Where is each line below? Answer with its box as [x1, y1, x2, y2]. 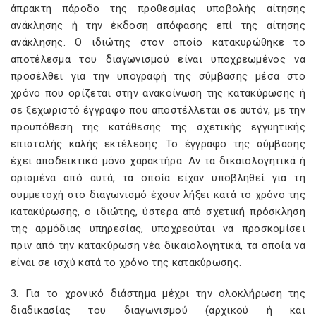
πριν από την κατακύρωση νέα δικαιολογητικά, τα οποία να [11, 239, 305, 252]
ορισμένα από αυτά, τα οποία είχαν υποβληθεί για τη [11, 171, 305, 184]
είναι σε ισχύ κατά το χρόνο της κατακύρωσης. [11, 256, 242, 269]
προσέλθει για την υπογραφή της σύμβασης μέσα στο [11, 70, 305, 83]
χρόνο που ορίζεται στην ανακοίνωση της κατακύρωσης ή [11, 87, 305, 99]
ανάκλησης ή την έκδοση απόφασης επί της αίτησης [11, 19, 305, 32]
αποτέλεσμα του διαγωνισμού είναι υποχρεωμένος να [11, 53, 305, 66]
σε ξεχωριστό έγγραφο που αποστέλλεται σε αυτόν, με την [11, 104, 305, 116]
